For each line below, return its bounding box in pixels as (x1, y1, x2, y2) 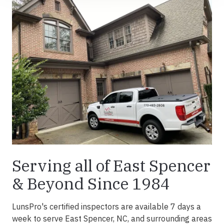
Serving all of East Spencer (12, 155, 210, 176)
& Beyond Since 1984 (12, 173, 170, 194)
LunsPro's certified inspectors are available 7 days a (12, 201, 201, 212)
